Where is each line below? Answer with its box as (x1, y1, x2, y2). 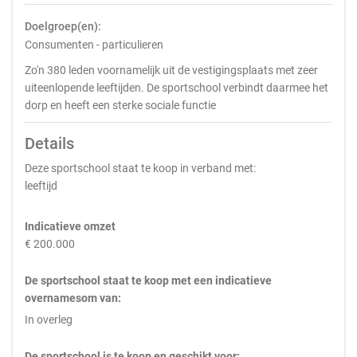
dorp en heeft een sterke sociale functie (25, 99, 216, 112)
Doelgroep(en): (25, 20, 101, 33)
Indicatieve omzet (25, 220, 116, 233)
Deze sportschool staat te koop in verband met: (25, 162, 256, 175)
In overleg (25, 313, 73, 326)
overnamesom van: (25, 292, 121, 304)
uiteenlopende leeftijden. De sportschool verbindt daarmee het (25, 81, 328, 94)
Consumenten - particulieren (25, 38, 163, 51)
